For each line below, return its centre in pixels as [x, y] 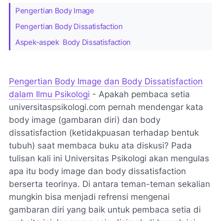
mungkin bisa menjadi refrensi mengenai [89, 197]
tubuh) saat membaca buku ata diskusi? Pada [100, 145]
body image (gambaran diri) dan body [85, 120]
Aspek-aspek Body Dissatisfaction [73, 42]
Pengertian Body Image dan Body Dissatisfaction [106, 81]
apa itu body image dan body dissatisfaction [97, 171]
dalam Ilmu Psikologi [49, 94]
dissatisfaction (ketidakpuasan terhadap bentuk [104, 132]
